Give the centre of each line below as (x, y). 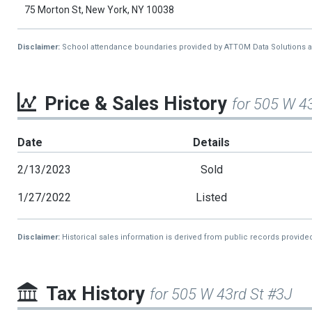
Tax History (98, 294)
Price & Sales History (138, 104)
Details (212, 143)
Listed (212, 198)
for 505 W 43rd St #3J (221, 295)
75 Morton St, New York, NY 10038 (99, 10)
